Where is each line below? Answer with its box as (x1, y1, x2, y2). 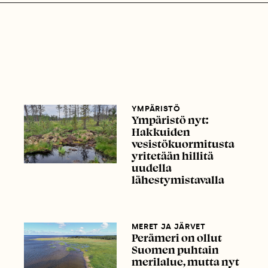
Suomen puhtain (131, 242, 219, 256)
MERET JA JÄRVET (131, 221, 206, 231)
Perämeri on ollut (131, 230, 222, 244)
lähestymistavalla (131, 173, 224, 187)
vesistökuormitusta (131, 137, 234, 151)
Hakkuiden (131, 125, 190, 139)
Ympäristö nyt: (131, 113, 208, 127)
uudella (131, 161, 172, 175)
